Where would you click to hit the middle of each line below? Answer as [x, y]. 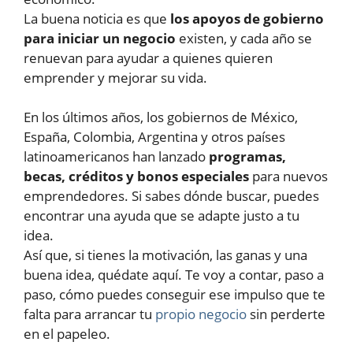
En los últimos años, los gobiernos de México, [161, 117]
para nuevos [288, 176]
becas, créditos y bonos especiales [136, 176]
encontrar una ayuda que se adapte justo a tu [162, 216]
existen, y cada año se [244, 38]
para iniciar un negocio [100, 38]
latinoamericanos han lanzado [116, 157]
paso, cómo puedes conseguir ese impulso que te [175, 295]
